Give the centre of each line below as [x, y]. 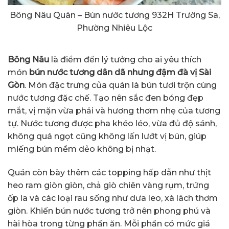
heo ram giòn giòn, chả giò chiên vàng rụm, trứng [108, 185]
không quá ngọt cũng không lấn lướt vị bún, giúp [107, 136]
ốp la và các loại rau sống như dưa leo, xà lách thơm [113, 198]
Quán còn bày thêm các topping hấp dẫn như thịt [109, 172]
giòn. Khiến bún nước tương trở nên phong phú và [109, 211]
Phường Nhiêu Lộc [114, 28]
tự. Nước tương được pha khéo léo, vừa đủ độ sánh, [112, 124]
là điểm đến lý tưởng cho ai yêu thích [125, 60]
